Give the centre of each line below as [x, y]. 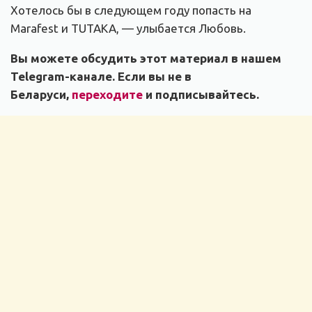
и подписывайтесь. [202, 95]
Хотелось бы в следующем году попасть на [131, 10]
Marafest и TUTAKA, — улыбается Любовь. [128, 29]
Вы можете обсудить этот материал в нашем [146, 58]
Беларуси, [41, 95]
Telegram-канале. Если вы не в [101, 77]
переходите [109, 95]
